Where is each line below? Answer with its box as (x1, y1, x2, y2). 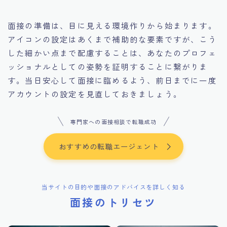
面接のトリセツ (69, 194, 158, 210)
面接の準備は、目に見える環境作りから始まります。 (8, 19, 217, 31)
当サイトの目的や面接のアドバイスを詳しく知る (42, 182, 185, 191)
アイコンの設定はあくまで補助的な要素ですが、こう (8, 33, 217, 45)
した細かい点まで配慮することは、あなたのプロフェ (8, 47, 217, 58)
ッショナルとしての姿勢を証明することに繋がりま (8, 60, 208, 72)
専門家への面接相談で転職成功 (70, 117, 157, 126)
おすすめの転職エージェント (59, 141, 159, 152)
